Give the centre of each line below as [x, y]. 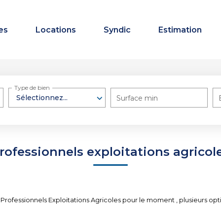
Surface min [137, 98]
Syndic [117, 30]
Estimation [180, 30]
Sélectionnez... [42, 98]
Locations [56, 30]
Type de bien [32, 88]
